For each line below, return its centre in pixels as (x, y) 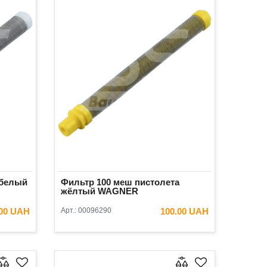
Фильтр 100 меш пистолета (120, 182)
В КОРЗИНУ (170, 232)
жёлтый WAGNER (100, 191)
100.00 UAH (184, 211)
